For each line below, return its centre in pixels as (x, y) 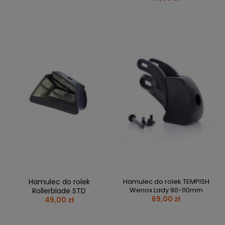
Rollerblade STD (59, 191)
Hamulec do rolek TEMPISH (166, 182)
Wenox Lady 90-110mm (166, 190)
